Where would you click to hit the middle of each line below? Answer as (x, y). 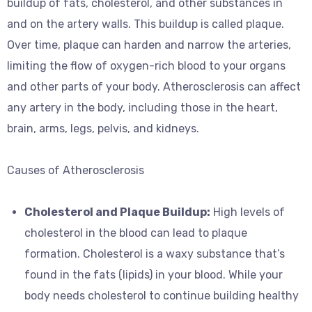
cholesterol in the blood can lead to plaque (136, 233)
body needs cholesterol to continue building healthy (162, 296)
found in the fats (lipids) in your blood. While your (154, 275)
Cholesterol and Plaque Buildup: (117, 212)
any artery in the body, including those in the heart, (142, 108)
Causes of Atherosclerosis (76, 170)
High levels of (248, 212)
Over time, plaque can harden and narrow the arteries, (149, 45)
